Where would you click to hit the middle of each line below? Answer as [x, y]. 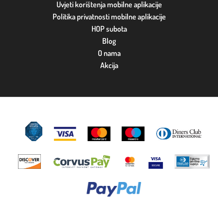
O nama [109, 53]
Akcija [109, 65]
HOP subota [109, 28]
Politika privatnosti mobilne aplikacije [109, 16]
